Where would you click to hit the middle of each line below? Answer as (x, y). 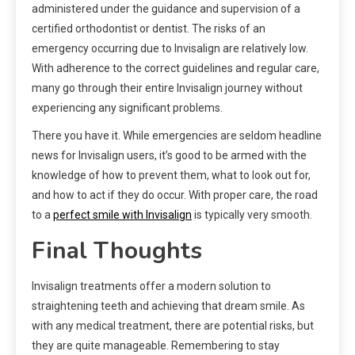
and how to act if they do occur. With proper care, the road (175, 195)
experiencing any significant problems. (127, 108)
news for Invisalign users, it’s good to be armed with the (169, 156)
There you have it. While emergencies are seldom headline (177, 136)
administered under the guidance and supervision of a (166, 9)
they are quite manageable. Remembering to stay (156, 346)
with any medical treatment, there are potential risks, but (173, 326)
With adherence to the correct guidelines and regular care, (176, 69)
